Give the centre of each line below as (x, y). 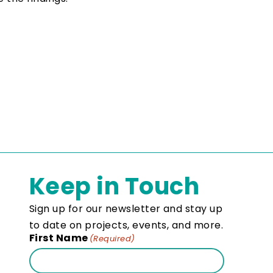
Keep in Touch (115, 186)
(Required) (112, 239)
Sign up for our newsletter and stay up (126, 209)
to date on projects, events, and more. (126, 225)
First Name (59, 238)
